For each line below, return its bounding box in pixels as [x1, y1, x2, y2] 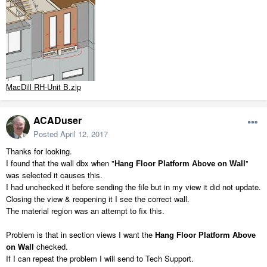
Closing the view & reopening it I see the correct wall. [6, 193, 190, 205]
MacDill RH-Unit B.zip [6, 81, 81, 93]
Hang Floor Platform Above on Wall [114, 159, 246, 169]
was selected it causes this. [6, 169, 103, 181]
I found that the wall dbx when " [6, 157, 114, 169]
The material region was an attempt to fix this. [6, 205, 164, 217]
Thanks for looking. [6, 145, 72, 157]
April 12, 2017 [60, 128, 108, 140]
